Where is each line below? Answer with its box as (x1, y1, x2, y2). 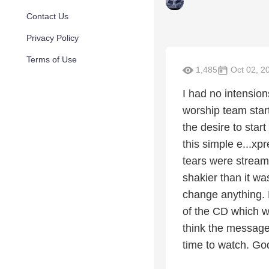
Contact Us (26, 11, 68, 21)
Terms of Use (26, 55, 77, 64)
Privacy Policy (26, 33, 79, 43)
